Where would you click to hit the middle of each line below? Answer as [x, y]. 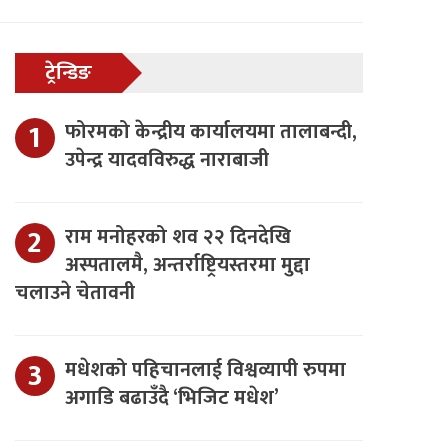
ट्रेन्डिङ [68, 73]
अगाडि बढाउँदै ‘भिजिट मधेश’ [171, 398]
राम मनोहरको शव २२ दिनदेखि [177, 237]
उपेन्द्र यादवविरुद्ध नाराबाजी [166, 160]
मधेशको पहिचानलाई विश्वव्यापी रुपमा [205, 370]
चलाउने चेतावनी [74, 293]
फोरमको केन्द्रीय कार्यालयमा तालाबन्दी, [210, 132]
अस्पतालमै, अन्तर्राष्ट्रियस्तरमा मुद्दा [187, 265]
